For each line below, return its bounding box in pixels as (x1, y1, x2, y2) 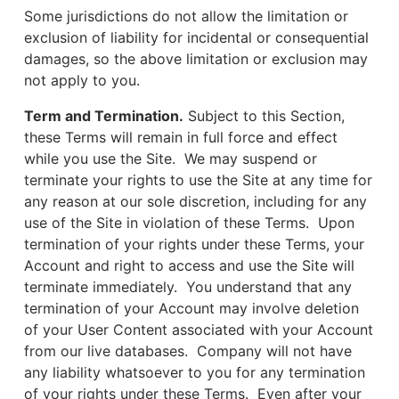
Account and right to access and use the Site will (24, 256, 354, 274)
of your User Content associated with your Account (24, 321, 373, 338)
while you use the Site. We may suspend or (24, 150, 317, 167)
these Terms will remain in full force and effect (24, 128, 338, 146)
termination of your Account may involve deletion (24, 299, 359, 317)
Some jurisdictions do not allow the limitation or (24, 7, 348, 25)
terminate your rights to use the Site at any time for (24, 171, 372, 189)
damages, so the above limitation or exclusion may (24, 50, 368, 68)
